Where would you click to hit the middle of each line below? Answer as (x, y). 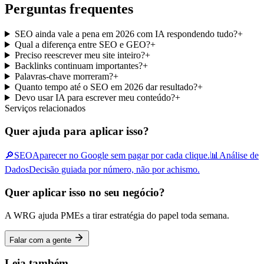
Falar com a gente (42, 240)
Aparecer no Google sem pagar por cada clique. (121, 156)
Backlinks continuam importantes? (78, 65)
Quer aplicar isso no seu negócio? (85, 193)
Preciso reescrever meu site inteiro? (80, 55)
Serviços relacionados (45, 108)
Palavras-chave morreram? (64, 76)
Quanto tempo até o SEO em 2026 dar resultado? (106, 87)
